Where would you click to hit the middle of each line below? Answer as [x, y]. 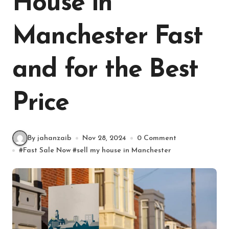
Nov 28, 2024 [104, 138]
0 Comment [157, 138]
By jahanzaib [50, 138]
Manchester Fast [108, 37]
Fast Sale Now [47, 151]
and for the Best [105, 70]
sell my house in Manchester [124, 151]
